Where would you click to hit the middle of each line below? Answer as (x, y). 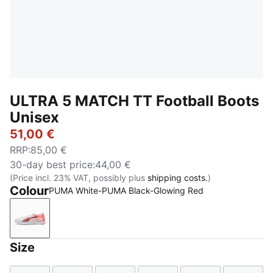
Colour (29, 191)
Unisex (34, 117)
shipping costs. (178, 178)
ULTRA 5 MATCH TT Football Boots (134, 101)
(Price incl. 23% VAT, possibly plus (79, 178)
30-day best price (51, 165)
